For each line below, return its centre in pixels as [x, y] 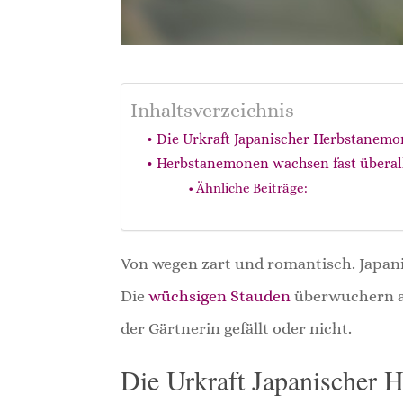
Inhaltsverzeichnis [213, 111]
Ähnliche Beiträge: [251, 188]
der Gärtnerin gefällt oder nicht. [237, 328]
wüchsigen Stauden [220, 296]
